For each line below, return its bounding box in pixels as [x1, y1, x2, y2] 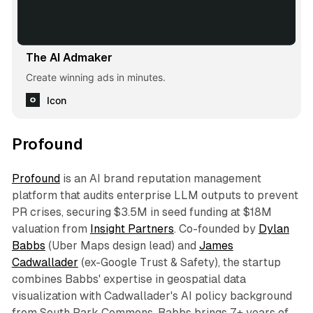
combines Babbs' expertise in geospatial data [11, 272, 246, 286]
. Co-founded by [173, 221, 259, 235]
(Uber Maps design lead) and [45, 238, 199, 252]
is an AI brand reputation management [59, 171, 261, 185]
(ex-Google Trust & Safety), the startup [78, 255, 281, 269]
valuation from [11, 221, 90, 235]
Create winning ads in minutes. [25, 71, 166, 83]
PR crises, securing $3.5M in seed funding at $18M [11, 205, 272, 219]
